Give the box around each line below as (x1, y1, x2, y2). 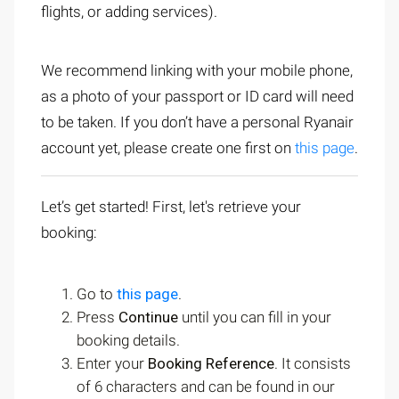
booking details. (77, 331, 180, 350)
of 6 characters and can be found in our (77, 378, 335, 396)
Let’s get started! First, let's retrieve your (41, 198, 301, 216)
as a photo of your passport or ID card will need (41, 87, 354, 105)
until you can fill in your (178, 308, 331, 327)
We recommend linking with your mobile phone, (41, 61, 353, 79)
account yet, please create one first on (41, 139, 295, 157)
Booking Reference (144, 354, 274, 373)
